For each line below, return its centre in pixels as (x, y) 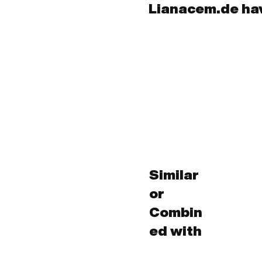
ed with (175, 230)
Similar (174, 174)
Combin (175, 212)
